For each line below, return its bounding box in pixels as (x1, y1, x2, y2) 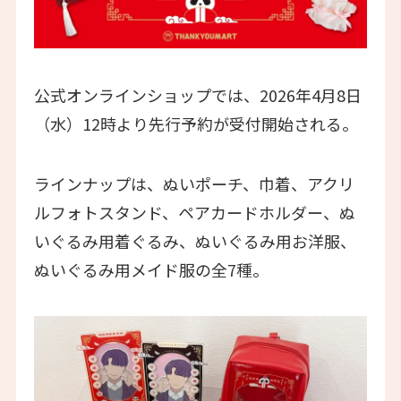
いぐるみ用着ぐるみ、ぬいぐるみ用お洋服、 (33, 229, 356, 253)
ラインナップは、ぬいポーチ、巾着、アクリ (33, 172, 354, 196)
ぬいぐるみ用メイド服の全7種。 (33, 258, 269, 282)
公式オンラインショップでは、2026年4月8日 (33, 82, 362, 107)
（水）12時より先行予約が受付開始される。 (33, 111, 358, 135)
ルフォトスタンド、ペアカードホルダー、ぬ (33, 200, 355, 225)
